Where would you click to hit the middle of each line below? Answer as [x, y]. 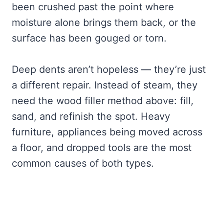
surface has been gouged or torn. [89, 38]
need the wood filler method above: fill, [103, 100]
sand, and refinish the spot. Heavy [91, 116]
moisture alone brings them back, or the [104, 22]
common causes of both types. [83, 163]
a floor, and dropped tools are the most [102, 147]
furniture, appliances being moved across [107, 132]
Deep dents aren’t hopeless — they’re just [109, 69]
